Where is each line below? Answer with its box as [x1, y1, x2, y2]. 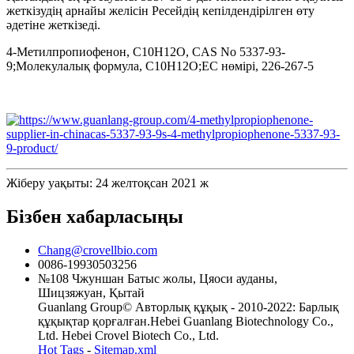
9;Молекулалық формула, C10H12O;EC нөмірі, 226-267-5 [6, 59, 314, 73]
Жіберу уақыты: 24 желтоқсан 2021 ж [6, 176, 209, 190]
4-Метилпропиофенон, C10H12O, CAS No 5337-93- [6, 45, 285, 59]
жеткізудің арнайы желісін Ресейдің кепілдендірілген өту [6, 4, 314, 18]
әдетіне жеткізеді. [6, 18, 100, 32]
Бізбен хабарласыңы [6, 206, 183, 228]
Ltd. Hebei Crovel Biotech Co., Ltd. [38, 329, 219, 343]
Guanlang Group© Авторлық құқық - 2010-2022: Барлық [38, 300, 339, 314]
